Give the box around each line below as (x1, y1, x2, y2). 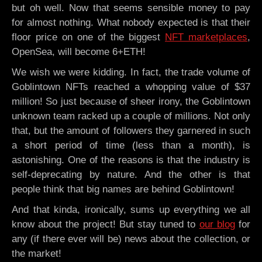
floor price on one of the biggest (12, 31, 165, 43)
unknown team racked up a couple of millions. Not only (12, 110, 250, 122)
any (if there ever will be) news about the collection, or (12, 233, 250, 244)
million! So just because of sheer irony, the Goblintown (12, 95, 250, 107)
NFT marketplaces (165, 31, 247, 43)
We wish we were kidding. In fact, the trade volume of (12, 66, 250, 78)
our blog (199, 218, 235, 230)
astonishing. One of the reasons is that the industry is (12, 154, 250, 166)
